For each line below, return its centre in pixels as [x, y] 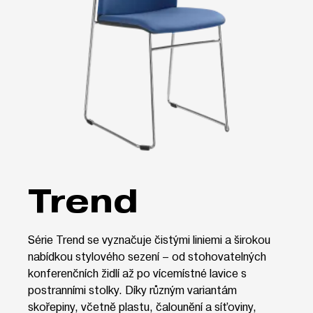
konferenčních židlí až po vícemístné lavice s [137, 272]
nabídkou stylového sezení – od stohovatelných [147, 256]
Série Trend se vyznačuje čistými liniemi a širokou [149, 239]
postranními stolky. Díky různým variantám [132, 289]
